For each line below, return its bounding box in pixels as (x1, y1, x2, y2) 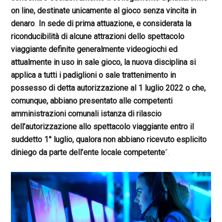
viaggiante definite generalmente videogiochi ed (11, 45, 178, 54)
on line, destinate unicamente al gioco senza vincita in (11, 6, 197, 15)
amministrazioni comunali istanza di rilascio (11, 109, 162, 118)
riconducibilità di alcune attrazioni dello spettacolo (11, 32, 185, 41)
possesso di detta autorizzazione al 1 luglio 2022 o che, (11, 83, 206, 93)
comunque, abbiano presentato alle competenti (11, 96, 173, 106)
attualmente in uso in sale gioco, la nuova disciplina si (11, 57, 196, 67)
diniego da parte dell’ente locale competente (11, 148, 166, 157)
